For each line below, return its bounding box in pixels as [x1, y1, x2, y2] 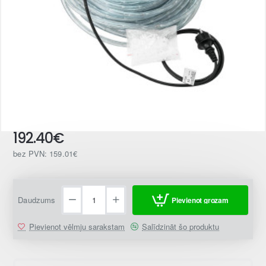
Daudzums [18, 194, 56, 206]
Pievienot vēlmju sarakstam [29, 221, 125, 233]
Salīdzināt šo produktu [142, 221, 220, 233]
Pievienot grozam [171, 195, 229, 206]
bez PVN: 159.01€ [13, 148, 77, 160]
